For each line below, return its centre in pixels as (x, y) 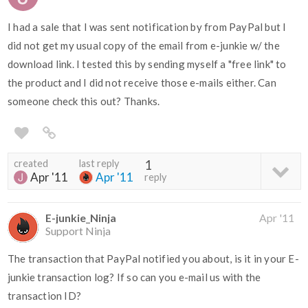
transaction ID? (44, 296)
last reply (99, 164)
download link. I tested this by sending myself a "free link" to (147, 64)
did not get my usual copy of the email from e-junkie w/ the (144, 46)
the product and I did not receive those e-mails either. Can (142, 83)
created (31, 164)
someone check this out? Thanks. (84, 101)
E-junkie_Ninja (81, 218)
